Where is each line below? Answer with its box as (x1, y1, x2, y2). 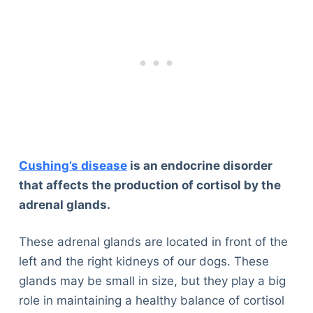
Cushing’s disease (18, 158, 127, 173)
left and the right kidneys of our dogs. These (18, 254, 269, 269)
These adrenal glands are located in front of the (18, 235, 288, 249)
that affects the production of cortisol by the (18, 177, 281, 192)
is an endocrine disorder (126, 158, 272, 173)
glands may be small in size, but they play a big (18, 274, 286, 289)
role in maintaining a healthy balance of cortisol (18, 293, 284, 308)
